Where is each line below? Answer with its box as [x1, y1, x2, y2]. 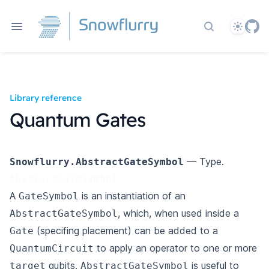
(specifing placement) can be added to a [34, 225, 218, 237]
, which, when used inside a [118, 207, 239, 220]
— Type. [184, 156, 224, 168]
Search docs [208, 26, 264, 39]
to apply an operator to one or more [94, 242, 257, 255]
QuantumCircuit [10, 243, 94, 255]
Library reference [10, 92, 82, 104]
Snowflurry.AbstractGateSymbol [10, 156, 184, 168]
